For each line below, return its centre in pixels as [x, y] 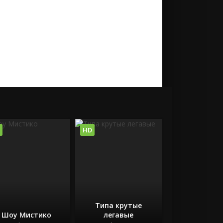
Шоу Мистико [27, 215]
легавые [119, 215]
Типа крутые [119, 205]
